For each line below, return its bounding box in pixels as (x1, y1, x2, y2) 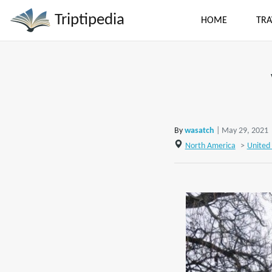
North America (185, 142, 236, 150)
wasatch (185, 127, 214, 135)
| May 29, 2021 (216, 127, 268, 135)
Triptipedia (51, 12, 124, 29)
